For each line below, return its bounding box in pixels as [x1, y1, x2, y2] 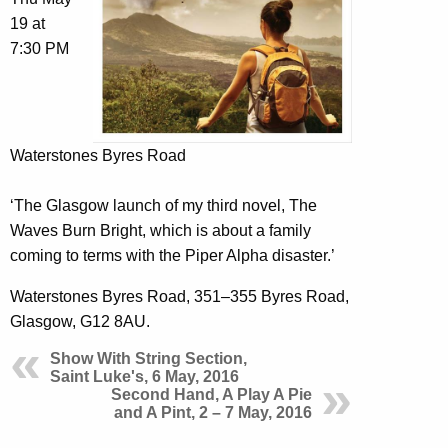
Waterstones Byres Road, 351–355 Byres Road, [10, 288, 349, 306]
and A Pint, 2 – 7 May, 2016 [114, 404, 312, 422]
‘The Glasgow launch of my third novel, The [10, 197, 317, 215]
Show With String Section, [50, 350, 247, 368]
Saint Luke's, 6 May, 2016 [50, 368, 239, 386]
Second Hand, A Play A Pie [111, 386, 312, 404]
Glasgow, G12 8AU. [10, 313, 150, 331]
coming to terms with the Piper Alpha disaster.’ [10, 247, 335, 265]
